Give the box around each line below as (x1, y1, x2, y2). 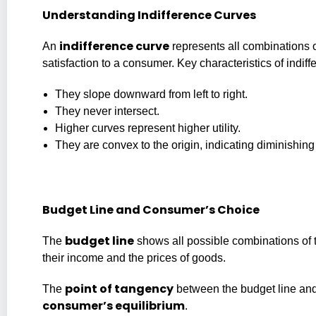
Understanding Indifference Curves (42, 6, 256, 23)
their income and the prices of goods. (42, 251, 226, 264)
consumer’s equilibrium (42, 297, 185, 314)
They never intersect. (55, 104, 159, 117)
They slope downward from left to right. (55, 87, 248, 100)
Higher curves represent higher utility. (55, 121, 241, 134)
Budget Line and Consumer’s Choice (42, 201, 260, 218)
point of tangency (65, 280, 174, 297)
